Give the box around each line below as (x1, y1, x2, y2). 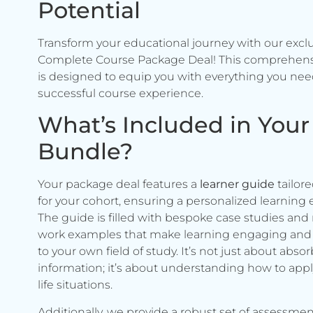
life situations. (37, 278, 112, 292)
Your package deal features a (37, 177, 200, 191)
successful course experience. (37, 86, 203, 100)
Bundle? (37, 138, 133, 166)
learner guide (199, 177, 275, 191)
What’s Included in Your (37, 111, 310, 139)
